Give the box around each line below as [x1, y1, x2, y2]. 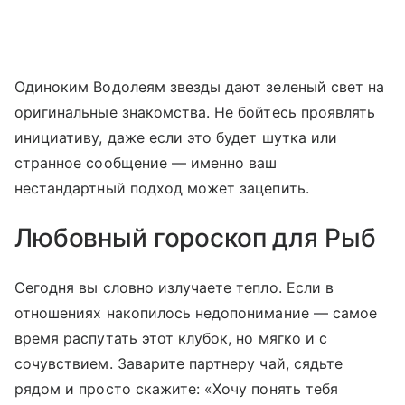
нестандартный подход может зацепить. [14, 179, 309, 198]
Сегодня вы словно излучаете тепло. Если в [14, 278, 334, 297]
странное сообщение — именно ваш [14, 154, 278, 173]
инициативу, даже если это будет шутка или [14, 128, 337, 147]
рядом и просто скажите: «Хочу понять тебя [14, 380, 338, 399]
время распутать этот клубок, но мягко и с [14, 329, 327, 348]
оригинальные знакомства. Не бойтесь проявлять [14, 103, 376, 122]
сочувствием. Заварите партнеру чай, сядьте [14, 354, 344, 373]
